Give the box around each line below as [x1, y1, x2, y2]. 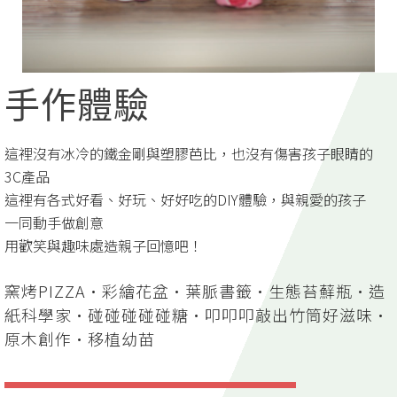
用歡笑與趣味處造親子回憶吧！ [4, 235, 203, 257]
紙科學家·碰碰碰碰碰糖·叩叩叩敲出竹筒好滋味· [4, 303, 389, 327]
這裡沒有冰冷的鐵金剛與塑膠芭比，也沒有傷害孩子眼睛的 [4, 143, 373, 165]
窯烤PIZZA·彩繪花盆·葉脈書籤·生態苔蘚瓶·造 [4, 279, 385, 303]
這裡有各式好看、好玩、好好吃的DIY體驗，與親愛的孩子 [4, 189, 366, 211]
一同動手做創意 [4, 212, 104, 234]
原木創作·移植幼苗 [4, 327, 155, 351]
